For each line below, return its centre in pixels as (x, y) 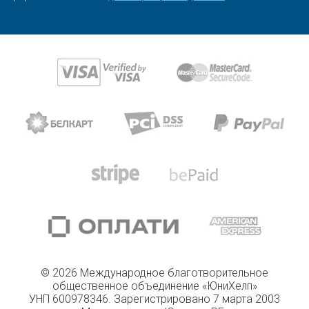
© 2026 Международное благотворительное (154, 272)
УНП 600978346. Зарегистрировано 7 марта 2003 (154, 299)
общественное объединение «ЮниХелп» (154, 286)
